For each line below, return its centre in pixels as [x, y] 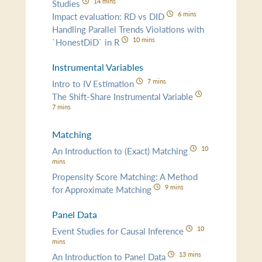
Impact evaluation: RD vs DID [110, 16]
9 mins [174, 186]
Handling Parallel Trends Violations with [128, 29]
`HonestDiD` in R [87, 42]
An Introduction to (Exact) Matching [121, 150]
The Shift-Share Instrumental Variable [124, 96]
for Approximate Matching [103, 189]
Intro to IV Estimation [94, 83]
